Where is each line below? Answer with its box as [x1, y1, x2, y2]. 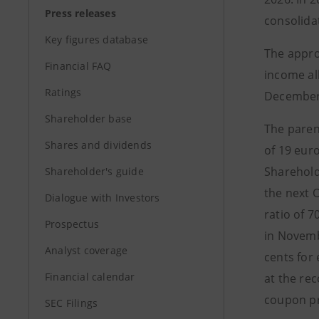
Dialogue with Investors [45, 191, 160, 204]
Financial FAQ [45, 59, 112, 73]
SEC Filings [45, 296, 98, 310]
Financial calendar [45, 270, 135, 283]
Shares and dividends [45, 138, 152, 152]
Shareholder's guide [45, 164, 144, 178]
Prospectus [45, 217, 99, 231]
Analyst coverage [45, 244, 128, 257]
